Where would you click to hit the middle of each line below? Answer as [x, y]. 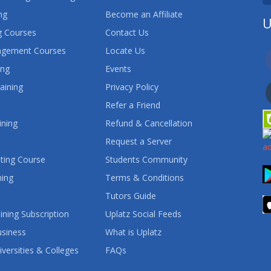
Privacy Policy [132, 87]
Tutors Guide [130, 195]
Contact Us [127, 32]
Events [118, 68]
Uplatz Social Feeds [143, 214]
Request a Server [138, 141]
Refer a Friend [132, 105]
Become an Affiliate [144, 14]
